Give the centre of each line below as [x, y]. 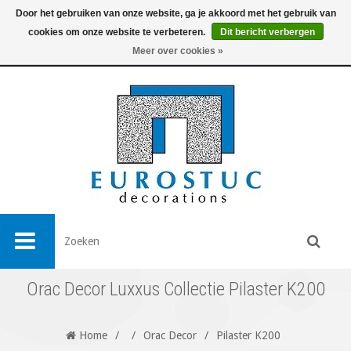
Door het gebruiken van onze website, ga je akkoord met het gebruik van [175, 13]
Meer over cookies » [177, 51]
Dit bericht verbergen [267, 32]
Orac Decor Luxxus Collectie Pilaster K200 [175, 289]
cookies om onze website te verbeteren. [118, 32]
